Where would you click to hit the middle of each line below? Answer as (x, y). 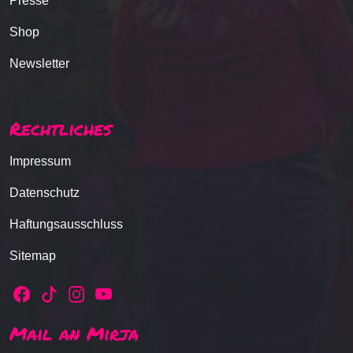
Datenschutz (45, 193)
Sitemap (33, 256)
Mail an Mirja (74, 333)
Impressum (40, 161)
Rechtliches (61, 128)
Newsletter (39, 63)
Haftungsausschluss (66, 224)
